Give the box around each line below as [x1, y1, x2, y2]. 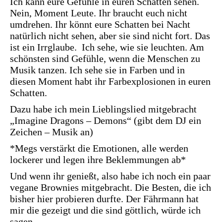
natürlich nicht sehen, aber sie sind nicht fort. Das [10, 30, 210, 42]
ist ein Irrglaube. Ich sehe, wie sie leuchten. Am [10, 42, 204, 53]
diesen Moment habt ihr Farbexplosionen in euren [10, 76, 211, 87]
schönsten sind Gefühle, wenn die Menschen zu [10, 53, 200, 64]
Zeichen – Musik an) [10, 126, 93, 138]
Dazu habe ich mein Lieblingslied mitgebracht [10, 104, 197, 115]
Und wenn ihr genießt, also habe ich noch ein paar [10, 170, 211, 182]
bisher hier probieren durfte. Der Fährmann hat [10, 193, 199, 205]
